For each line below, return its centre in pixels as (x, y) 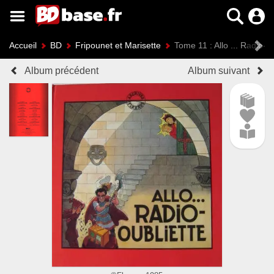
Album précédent (61, 71)
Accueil (23, 45)
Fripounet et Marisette (118, 45)
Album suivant (219, 71)
